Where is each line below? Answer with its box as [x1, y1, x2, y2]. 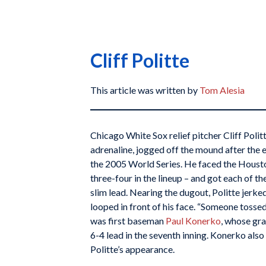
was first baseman [90, 215, 166, 226]
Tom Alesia [199, 84, 245, 96]
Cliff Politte [90, 49, 189, 72]
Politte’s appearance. [90, 243, 175, 255]
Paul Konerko [166, 215, 221, 226]
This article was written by [90, 84, 199, 96]
